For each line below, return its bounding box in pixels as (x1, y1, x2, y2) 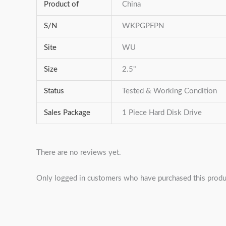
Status (43, 87, 64, 95)
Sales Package (43, 109, 90, 117)
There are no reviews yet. (36, 148, 121, 156)
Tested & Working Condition (122, 87, 217, 95)
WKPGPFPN (122, 22, 164, 30)
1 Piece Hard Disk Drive (122, 109, 202, 117)
